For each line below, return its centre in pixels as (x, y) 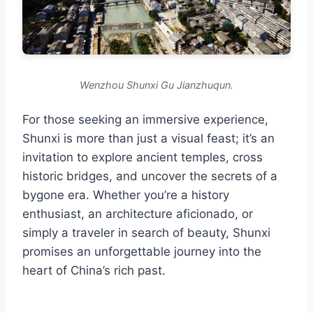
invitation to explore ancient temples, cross (143, 158)
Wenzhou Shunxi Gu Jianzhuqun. (156, 85)
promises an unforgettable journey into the (142, 252)
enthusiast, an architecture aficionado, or (138, 214)
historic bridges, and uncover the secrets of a (150, 176)
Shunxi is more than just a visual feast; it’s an (148, 139)
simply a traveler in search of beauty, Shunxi (146, 233)
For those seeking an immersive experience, (145, 120)
